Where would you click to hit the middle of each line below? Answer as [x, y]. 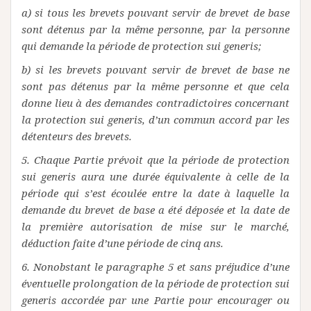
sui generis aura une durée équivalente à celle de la [155, 176]
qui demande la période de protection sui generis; [141, 46]
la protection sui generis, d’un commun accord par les [155, 119]
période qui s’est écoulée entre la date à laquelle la [155, 193]
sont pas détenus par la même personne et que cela [155, 86]
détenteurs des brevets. [77, 136]
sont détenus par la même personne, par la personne [155, 29]
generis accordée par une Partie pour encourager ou [155, 300]
